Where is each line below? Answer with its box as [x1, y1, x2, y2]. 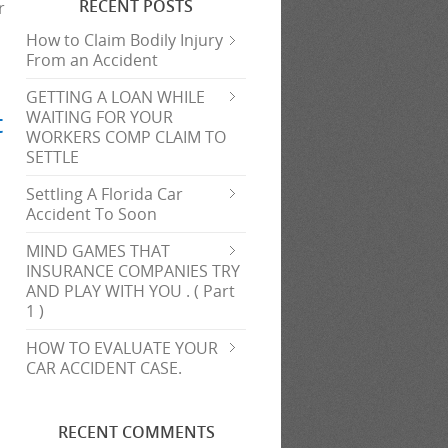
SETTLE [26, 146, 79, 168]
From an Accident [26, 49, 158, 71]
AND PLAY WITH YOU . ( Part [26, 280, 235, 302]
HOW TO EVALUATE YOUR [26, 337, 218, 359]
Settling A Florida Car [26, 183, 183, 205]
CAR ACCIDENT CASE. [26, 357, 182, 379]
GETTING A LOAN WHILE [26, 86, 205, 108]
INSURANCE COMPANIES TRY [26, 260, 240, 282]
